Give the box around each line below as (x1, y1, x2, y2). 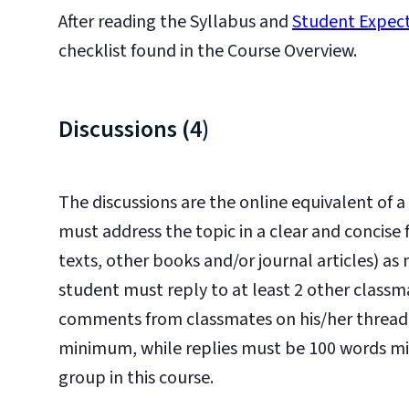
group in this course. (58, 365, 217, 391)
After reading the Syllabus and (58, 9, 292, 35)
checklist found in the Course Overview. (58, 38, 357, 64)
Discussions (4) (58, 112, 209, 146)
